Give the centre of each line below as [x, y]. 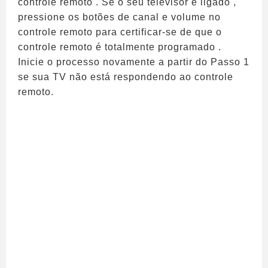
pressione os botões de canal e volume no [119, 17]
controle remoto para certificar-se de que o [120, 32]
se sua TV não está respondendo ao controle [126, 77]
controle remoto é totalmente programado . [120, 47]
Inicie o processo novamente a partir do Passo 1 [134, 62]
